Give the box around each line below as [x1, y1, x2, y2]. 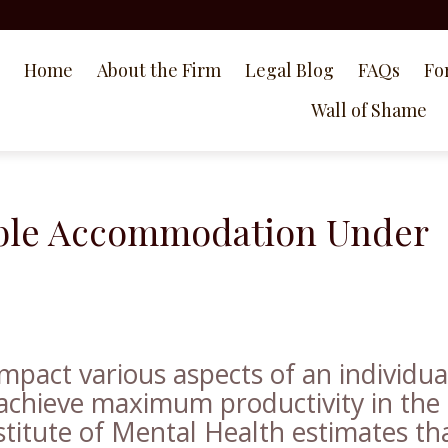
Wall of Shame [311, 98, 427, 122]
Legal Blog [245, 58, 334, 82]
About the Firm [97, 58, 221, 82]
